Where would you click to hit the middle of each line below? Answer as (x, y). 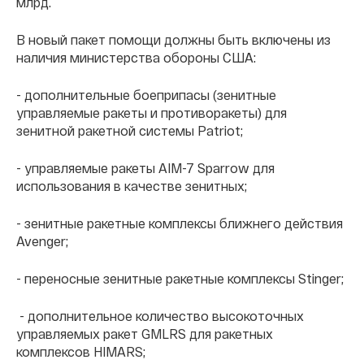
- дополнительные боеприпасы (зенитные (146, 94)
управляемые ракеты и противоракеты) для (152, 112)
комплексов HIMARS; (81, 351)
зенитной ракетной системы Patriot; (130, 130)
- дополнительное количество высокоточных (160, 315)
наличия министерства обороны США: (136, 57)
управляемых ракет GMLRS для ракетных (145, 333)
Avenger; (42, 240)
